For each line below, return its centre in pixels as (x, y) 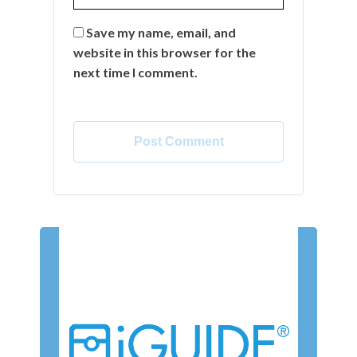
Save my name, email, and (161, 33)
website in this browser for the (165, 53)
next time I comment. (136, 73)
